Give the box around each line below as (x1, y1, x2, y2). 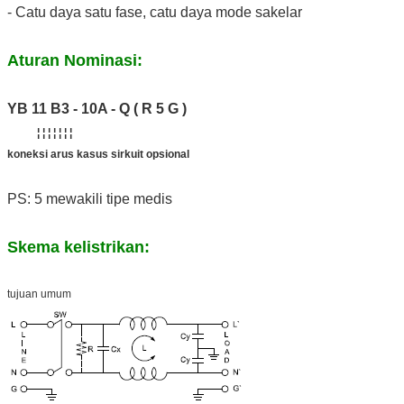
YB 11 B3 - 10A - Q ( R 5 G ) (7, 100, 187, 116)
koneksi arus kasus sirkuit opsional (7, 147, 189, 161)
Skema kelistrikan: (7, 237, 150, 256)
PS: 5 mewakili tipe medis (7, 190, 172, 207)
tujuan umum (7, 287, 71, 300)
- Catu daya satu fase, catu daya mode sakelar (7, 4, 302, 20)
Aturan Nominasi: (7, 50, 142, 69)
